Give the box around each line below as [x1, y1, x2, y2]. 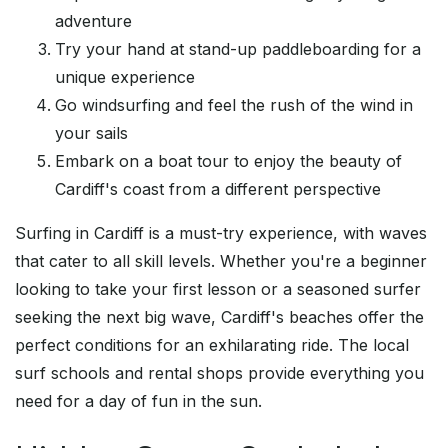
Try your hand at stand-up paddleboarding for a [55, 39, 421, 60]
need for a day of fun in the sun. [15, 391, 262, 412]
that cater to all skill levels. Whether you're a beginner [15, 251, 427, 272]
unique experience [55, 67, 195, 88]
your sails [55, 123, 128, 144]
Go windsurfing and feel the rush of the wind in [55, 95, 413, 116]
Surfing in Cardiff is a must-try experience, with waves [15, 223, 427, 244]
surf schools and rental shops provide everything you [15, 363, 424, 384]
